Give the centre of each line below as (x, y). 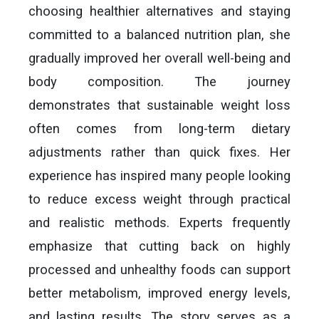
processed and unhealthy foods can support (159, 270)
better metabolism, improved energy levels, (159, 293)
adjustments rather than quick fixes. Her (159, 152)
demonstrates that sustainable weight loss (159, 105)
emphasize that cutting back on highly (159, 246)
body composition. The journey (159, 82)
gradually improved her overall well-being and (159, 58)
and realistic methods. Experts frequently (159, 223)
